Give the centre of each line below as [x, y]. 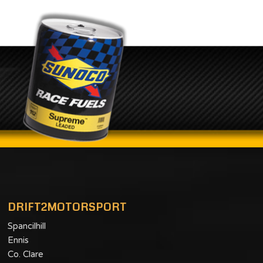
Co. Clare [25, 254]
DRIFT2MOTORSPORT [67, 207]
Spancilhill [26, 226]
